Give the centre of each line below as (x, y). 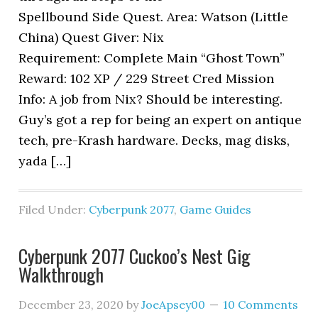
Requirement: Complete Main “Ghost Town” (152, 58)
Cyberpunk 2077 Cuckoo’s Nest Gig (135, 256)
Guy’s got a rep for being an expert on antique (160, 120)
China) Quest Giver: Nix (92, 37)
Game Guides (216, 209)
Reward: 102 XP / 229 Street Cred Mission (147, 78)
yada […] (45, 161)
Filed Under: (54, 209)
